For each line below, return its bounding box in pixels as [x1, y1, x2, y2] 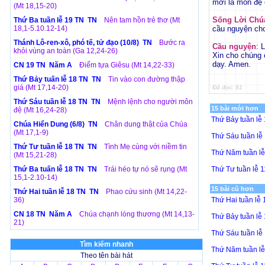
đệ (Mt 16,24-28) [13, 106, 67, 114]
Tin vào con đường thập [108, 75, 185, 83]
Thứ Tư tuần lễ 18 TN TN [13, 143, 99, 151]
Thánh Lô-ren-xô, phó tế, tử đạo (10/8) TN [13, 38, 154, 47]
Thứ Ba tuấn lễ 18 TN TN [13, 165, 99, 173]
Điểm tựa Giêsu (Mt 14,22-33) [79, 61, 176, 69]
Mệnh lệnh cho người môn [107, 98, 193, 106]
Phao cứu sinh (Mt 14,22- [105, 188, 187, 196]
